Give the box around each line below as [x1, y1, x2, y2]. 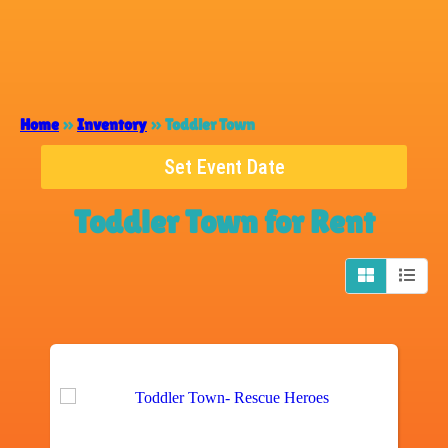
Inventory [77, 114, 147, 134]
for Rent [257, 202, 375, 240]
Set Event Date [163, 154, 285, 179]
